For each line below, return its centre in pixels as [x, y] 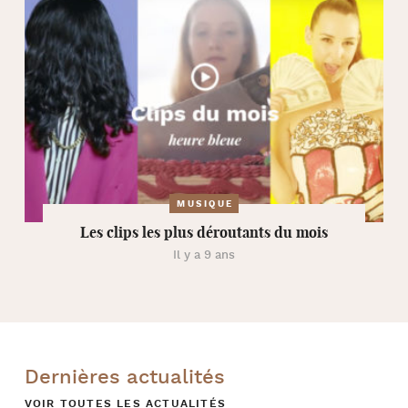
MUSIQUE [205, 204]
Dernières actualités [124, 378]
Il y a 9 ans [204, 255]
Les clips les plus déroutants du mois [204, 232]
